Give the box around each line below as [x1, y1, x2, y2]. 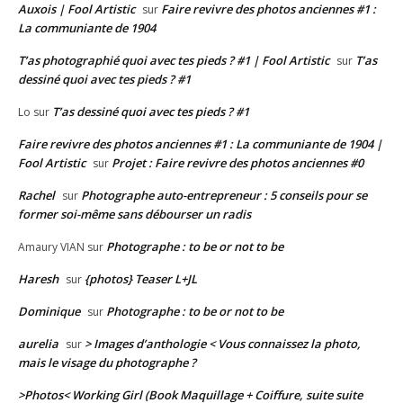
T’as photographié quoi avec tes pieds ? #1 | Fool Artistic [18, 52, 329, 69]
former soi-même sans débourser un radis [18, 206, 251, 223]
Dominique [18, 303, 80, 320]
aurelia [18, 336, 58, 353]
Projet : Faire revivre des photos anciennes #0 [112, 155, 363, 172]
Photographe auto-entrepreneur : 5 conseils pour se [81, 187, 367, 204]
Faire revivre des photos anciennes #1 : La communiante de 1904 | [18, 136, 382, 153]
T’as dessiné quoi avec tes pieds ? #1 [52, 103, 249, 121]
